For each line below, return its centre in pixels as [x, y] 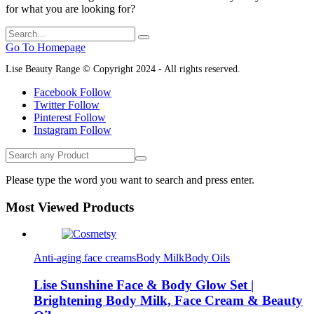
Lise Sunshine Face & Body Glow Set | [144, 285]
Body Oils [207, 258]
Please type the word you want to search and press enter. [130, 179]
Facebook [55, 92]
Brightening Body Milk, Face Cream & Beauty [168, 300]
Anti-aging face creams [85, 258]
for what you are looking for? [70, 8]
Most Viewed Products [70, 207]
